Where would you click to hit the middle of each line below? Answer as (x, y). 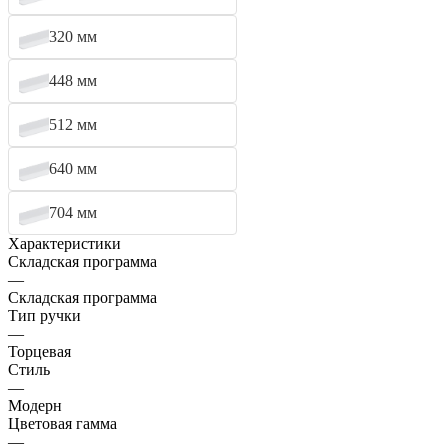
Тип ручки (44, 315)
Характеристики (64, 243)
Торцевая (39, 351)
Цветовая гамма (62, 423)
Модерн (35, 405)
